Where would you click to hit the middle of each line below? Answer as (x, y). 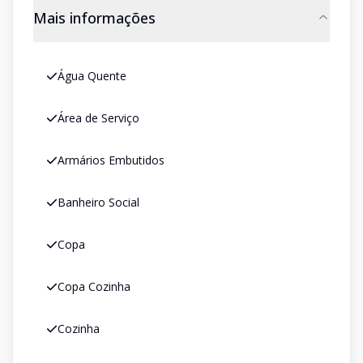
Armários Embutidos (111, 160)
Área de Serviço (98, 118)
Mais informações (94, 18)
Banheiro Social (98, 202)
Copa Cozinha (94, 286)
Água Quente (92, 76)
